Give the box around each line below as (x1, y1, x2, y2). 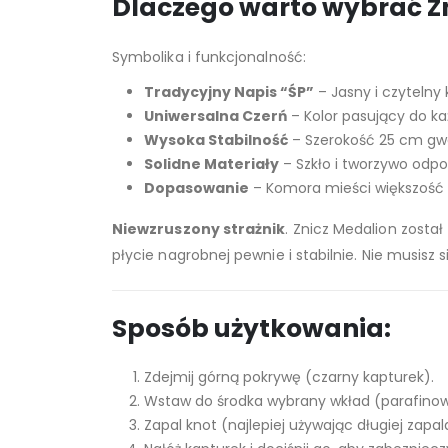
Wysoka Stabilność (144, 129, 288, 150)
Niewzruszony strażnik (112, 218, 286, 239)
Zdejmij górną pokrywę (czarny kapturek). (144, 366, 434, 387)
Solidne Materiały (144, 153, 279, 174)
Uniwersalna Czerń (144, 105, 287, 126)
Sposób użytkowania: (112, 310, 391, 346)
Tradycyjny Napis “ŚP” (144, 81, 314, 102)
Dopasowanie (144, 177, 249, 198)
